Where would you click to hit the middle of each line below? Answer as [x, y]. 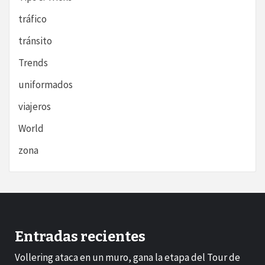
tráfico [33, 19]
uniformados [46, 85]
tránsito [35, 41]
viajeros [35, 107]
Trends [33, 63]
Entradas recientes [80, 237]
